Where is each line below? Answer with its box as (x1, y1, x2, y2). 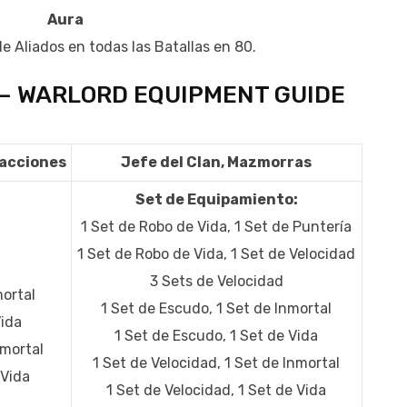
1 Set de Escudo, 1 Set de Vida (114, 327, 318, 345)
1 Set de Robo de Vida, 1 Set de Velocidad (77, 245, 355, 263)
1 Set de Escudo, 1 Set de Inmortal (101, 300, 332, 318)
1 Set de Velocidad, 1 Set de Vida (106, 382, 326, 400)
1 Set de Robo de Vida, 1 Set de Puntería (81, 218, 352, 236)
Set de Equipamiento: (134, 191, 298, 209)
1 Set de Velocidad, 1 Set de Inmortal (93, 354, 340, 372)
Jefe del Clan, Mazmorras (121, 154, 312, 172)
